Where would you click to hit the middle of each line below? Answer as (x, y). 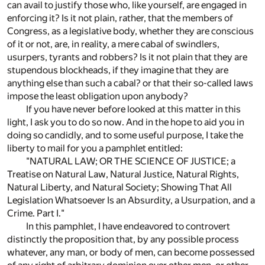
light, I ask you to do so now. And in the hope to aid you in (126, 122)
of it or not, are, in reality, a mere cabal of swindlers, (113, 44)
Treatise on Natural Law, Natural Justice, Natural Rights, (123, 174)
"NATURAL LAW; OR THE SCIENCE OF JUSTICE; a (131, 161)
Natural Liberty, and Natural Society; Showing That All (119, 187)
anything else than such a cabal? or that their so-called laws (130, 83)
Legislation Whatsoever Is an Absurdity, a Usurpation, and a (131, 200)
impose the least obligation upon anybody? (98, 96)
